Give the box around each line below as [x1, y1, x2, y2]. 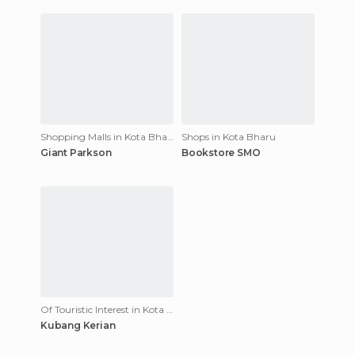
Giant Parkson [40, 147, 112, 158]
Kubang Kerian [40, 319, 116, 331]
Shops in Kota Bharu [181, 131, 276, 143]
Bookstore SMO [181, 147, 261, 158]
